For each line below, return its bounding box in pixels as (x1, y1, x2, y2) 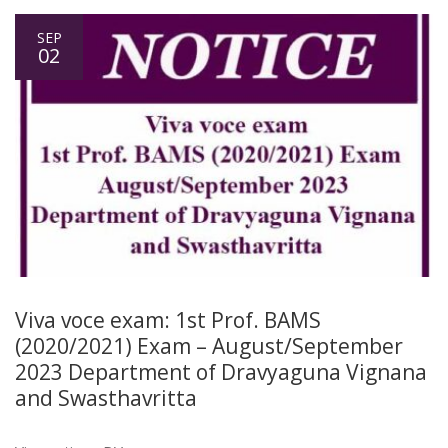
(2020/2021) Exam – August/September (15, 332, 403, 361)
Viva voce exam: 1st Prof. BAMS (15, 306, 321, 335)
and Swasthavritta (15, 384, 197, 413)
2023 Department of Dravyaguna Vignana (15, 358, 427, 387)
